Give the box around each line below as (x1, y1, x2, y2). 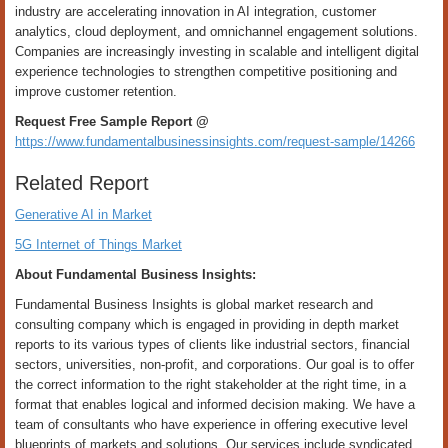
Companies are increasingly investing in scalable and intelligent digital (15, 44, 419, 59)
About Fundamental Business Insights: (15, 267, 256, 282)
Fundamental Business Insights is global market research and (15, 297, 373, 312)
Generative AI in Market (15, 207, 152, 222)
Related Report (15, 172, 149, 194)
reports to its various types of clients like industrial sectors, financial (15, 337, 410, 352)
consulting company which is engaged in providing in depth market (15, 317, 399, 332)
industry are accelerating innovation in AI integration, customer (15, 4, 376, 19)
